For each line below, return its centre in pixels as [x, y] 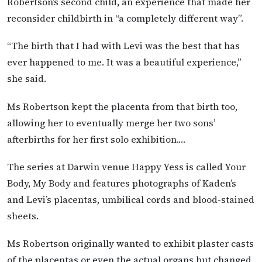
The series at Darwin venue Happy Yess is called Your [126, 166]
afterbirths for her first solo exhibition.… [96, 139]
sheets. [23, 216]
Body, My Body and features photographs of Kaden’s [122, 183]
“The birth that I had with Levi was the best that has [123, 46]
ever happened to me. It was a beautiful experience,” [124, 62]
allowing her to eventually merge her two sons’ [111, 123]
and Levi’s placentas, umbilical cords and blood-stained [131, 199]
